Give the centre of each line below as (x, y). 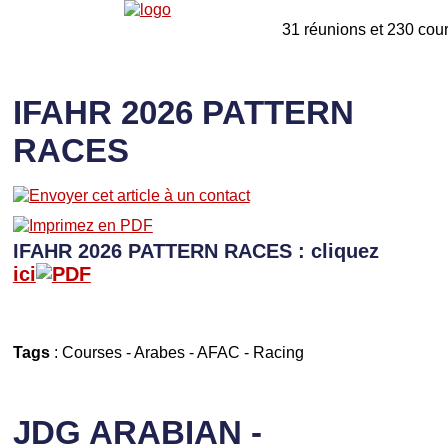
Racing (278, 352)
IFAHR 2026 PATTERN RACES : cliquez (195, 251)
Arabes (159, 352)
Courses (91, 352)
